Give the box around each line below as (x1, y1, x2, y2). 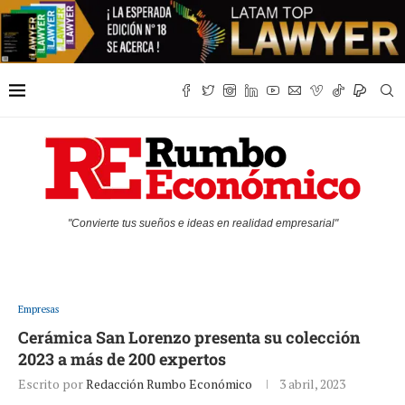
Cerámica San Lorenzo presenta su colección (18, 326, 360, 349)
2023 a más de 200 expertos (18, 348, 226, 371)
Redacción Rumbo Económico (86, 375, 252, 393)
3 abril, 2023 (279, 375, 345, 393)
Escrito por (18, 375, 86, 393)
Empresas (18, 303, 59, 316)
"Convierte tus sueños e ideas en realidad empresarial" (67, 217, 338, 231)
